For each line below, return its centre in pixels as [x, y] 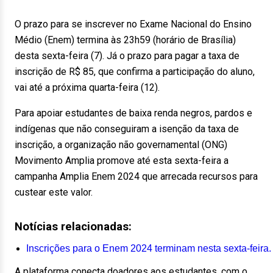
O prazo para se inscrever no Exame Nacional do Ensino [133, 24]
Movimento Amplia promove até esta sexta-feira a [122, 161]
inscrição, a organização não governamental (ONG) [121, 145]
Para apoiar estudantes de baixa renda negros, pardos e [133, 113]
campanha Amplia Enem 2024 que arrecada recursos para [136, 176]
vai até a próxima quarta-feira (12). [87, 87]
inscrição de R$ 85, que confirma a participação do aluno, [135, 72]
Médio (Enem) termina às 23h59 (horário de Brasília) [125, 40]
